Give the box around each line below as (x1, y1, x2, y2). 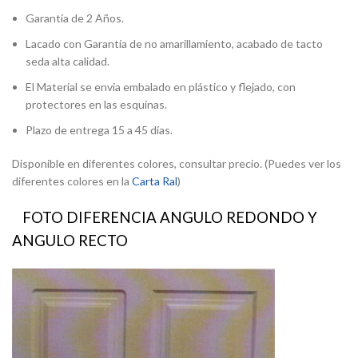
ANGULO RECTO (12, 232, 128, 250)
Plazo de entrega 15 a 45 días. (26, 123, 173, 137)
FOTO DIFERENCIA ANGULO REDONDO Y (19, 209, 317, 227)
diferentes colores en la (12, 174, 132, 189)
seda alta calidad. (26, 54, 109, 69)
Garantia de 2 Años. (26, 11, 124, 26)
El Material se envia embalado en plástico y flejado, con (26, 80, 296, 94)
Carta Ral (132, 174, 177, 189)
